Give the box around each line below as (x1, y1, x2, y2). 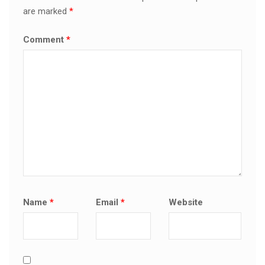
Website (169, 196, 203, 208)
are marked (23, 6, 70, 17)
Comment (23, 34, 67, 46)
